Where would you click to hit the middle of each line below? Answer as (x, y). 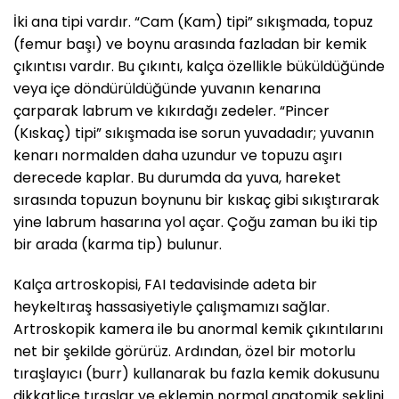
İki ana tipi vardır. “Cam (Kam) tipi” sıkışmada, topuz (193, 21)
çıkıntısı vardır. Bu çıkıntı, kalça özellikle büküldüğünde (199, 66)
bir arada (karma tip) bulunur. (118, 244)
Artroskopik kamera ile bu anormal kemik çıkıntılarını (198, 330)
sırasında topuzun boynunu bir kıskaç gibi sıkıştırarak (196, 199)
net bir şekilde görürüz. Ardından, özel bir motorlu (184, 352)
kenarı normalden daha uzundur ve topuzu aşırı (178, 155)
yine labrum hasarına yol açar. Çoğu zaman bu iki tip (195, 222)
